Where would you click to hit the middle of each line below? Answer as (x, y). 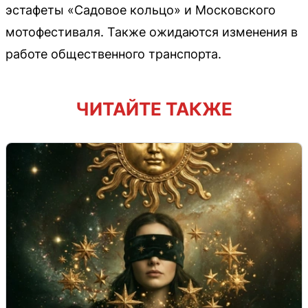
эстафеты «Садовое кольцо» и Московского (141, 10)
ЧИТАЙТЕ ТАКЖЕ (154, 109)
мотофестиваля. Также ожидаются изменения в (152, 32)
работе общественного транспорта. (113, 54)
